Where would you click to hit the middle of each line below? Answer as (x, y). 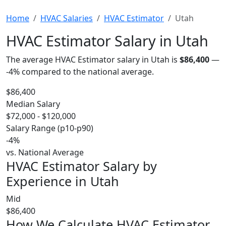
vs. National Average (45, 152)
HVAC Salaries (67, 18)
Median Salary (33, 104)
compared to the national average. (87, 72)
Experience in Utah (63, 181)
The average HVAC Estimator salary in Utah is (93, 60)
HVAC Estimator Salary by (81, 166)
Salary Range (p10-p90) (50, 128)
